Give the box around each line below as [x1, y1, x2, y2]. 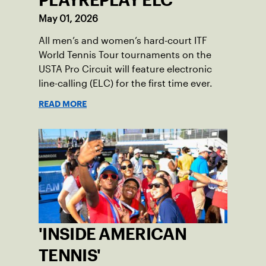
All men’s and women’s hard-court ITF [39, 35, 207, 46]
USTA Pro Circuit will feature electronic [39, 64, 212, 74]
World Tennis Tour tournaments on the [39, 49, 211, 60]
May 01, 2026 [39, 13, 98, 24]
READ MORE [39, 100, 87, 107]
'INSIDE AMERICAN [39, 227, 186, 240]
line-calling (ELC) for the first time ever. [39, 78, 213, 88]
